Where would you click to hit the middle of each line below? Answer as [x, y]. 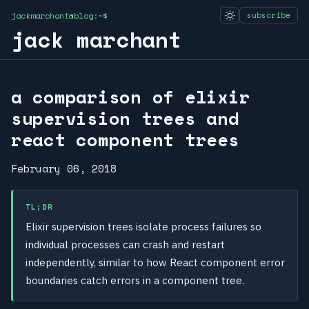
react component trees [125, 140]
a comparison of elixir [131, 97]
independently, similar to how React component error [155, 263]
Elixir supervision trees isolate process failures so [143, 227]
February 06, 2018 [64, 169]
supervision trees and [125, 118]
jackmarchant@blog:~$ [59, 15]
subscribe [269, 15]
